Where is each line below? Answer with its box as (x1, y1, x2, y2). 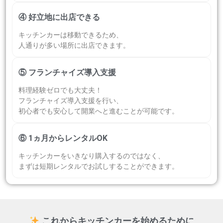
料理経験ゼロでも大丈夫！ (18, 86, 102, 95)
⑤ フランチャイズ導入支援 (18, 68, 116, 78)
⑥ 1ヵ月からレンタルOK (18, 133, 108, 143)
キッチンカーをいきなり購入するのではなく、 (18, 152, 165, 160)
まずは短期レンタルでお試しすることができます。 (18, 162, 179, 171)
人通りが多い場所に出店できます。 (18, 41, 130, 50)
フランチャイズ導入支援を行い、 (18, 97, 123, 105)
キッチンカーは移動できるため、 (18, 31, 123, 39)
